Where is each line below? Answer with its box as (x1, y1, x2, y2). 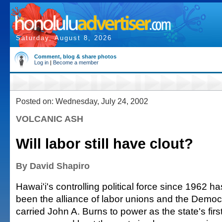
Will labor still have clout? (16, 136, 193, 152)
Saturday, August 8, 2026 (16, 34, 112, 42)
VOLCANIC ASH (16, 114, 83, 124)
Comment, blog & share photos (34, 54, 116, 59)
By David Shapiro (16, 161, 90, 171)
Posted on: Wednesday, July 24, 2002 (16, 97, 148, 106)
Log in (34, 59, 49, 65)
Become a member (53, 59, 99, 65)
